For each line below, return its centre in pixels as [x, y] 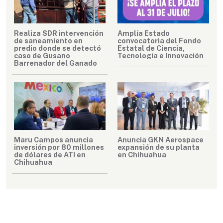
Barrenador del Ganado [56, 63]
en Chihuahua [142, 154]
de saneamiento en [48, 40]
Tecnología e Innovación [161, 55]
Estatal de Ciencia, [151, 48]
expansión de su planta [159, 147]
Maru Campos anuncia [54, 139]
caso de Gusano [42, 55]
